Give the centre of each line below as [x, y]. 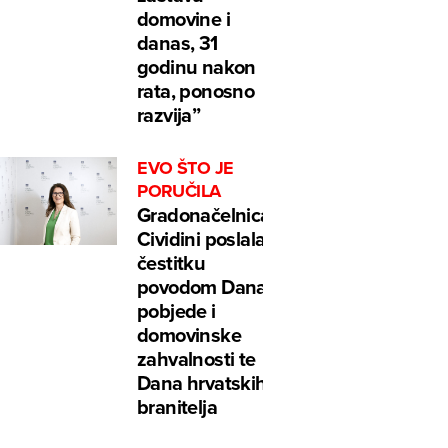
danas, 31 [177, 43]
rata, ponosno [196, 91]
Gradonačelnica [204, 215]
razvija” [169, 115]
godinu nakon [196, 67]
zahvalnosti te [196, 359]
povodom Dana [202, 287]
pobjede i [176, 311]
